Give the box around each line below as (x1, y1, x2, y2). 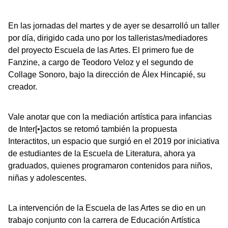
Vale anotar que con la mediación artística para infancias (8, 112, 212, 121)
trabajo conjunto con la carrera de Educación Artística (8, 215, 200, 224)
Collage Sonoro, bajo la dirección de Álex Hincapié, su (8, 70, 206, 79)
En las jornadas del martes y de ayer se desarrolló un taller (8, 21, 219, 30)
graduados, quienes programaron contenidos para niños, (8, 161, 212, 170)
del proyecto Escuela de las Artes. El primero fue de (8, 45, 194, 54)
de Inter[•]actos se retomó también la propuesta (8, 124, 177, 133)
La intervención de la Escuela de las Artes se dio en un (8, 203, 206, 212)
